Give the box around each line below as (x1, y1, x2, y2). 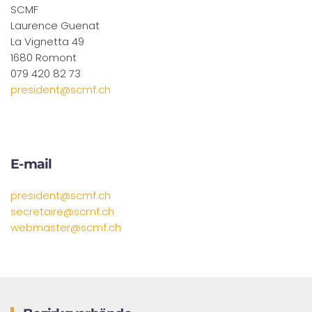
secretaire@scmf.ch (10, 204, 114, 219)
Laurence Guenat (10, 18, 100, 33)
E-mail (10, 156, 52, 172)
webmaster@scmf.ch (10, 220, 121, 235)
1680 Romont (10, 50, 77, 65)
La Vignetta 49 (10, 34, 84, 49)
